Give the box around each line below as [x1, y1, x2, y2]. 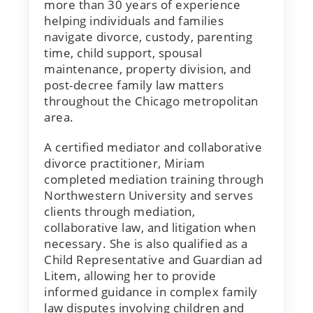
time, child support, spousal [44, 44, 202, 61]
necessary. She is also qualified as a [44, 235, 248, 252]
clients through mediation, [44, 203, 195, 219]
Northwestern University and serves [44, 187, 253, 203]
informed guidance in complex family [44, 283, 258, 300]
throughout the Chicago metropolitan [44, 92, 259, 109]
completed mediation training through [44, 170, 263, 187]
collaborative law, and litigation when [44, 219, 256, 235]
